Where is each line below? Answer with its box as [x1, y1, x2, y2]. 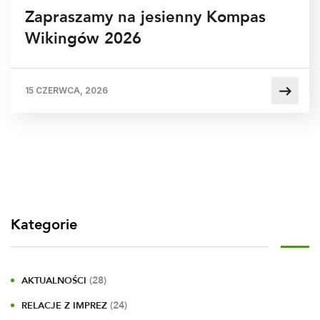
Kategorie [11, 214, 77, 234]
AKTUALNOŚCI [21, 274, 86, 287]
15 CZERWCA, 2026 [25, 84, 108, 96]
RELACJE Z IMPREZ [21, 299, 107, 312]
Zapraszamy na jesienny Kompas [25, 6, 266, 28]
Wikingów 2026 [25, 27, 141, 49]
